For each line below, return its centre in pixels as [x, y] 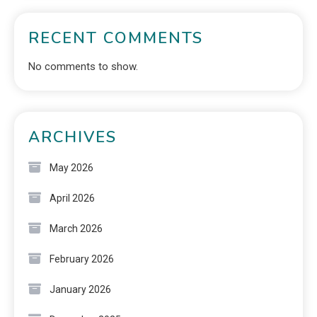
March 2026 [76, 228]
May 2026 [71, 167]
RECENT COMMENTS [116, 38]
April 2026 [72, 198]
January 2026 [80, 289]
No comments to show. [83, 66]
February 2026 [82, 259]
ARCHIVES [73, 137]
